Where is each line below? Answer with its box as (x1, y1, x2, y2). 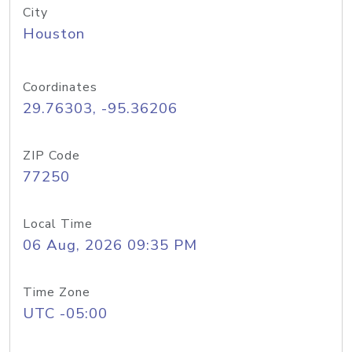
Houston (23, 24, 85, 44)
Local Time (23, 215, 93, 233)
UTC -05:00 (23, 303, 108, 324)
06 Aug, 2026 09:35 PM (23, 235, 197, 255)
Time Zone (23, 284, 90, 301)
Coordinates (23, 79, 97, 96)
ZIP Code (23, 147, 80, 164)
